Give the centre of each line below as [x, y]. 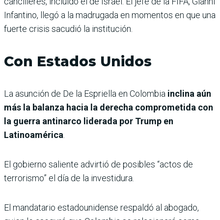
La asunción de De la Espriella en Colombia [85, 94]
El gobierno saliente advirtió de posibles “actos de [98, 165]
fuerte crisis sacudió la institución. [68, 29]
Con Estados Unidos [78, 62]
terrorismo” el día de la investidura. [69, 178]
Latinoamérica [34, 135]
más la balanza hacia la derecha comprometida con [109, 108]
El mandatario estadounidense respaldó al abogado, [101, 208]
